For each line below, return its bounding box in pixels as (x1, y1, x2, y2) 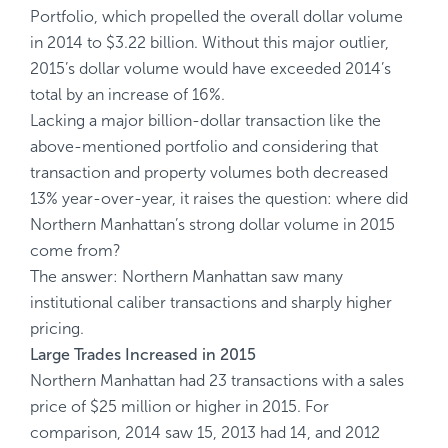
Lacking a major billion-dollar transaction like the (30, 111, 381, 130)
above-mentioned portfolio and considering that (30, 137, 378, 156)
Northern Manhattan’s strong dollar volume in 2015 (30, 215, 395, 234)
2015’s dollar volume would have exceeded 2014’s (30, 59, 391, 78)
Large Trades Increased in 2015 (30, 345, 256, 364)
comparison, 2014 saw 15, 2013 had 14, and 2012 (30, 423, 380, 442)
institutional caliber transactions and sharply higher (30, 293, 392, 312)
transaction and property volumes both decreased (30, 163, 388, 182)
